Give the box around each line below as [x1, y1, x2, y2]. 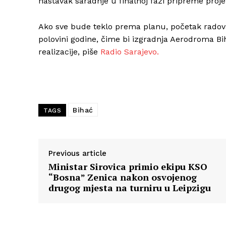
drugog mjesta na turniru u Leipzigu [48, 182, 211, 194]
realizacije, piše [38, 47, 100, 57]
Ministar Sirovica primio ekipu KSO [48, 160, 207, 173]
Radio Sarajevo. [100, 47, 159, 57]
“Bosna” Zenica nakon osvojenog [48, 171, 197, 184]
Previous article [48, 149, 106, 158]
